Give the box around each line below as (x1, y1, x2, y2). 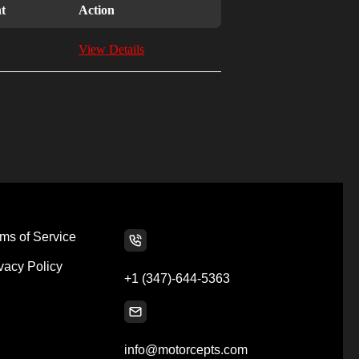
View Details (79, 42, 144, 56)
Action (79, 3, 115, 17)
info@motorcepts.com (124, 343, 248, 357)
